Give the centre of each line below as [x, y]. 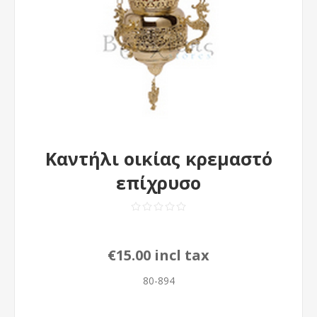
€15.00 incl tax [158, 255]
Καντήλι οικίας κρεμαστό [158, 158]
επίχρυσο [158, 183]
